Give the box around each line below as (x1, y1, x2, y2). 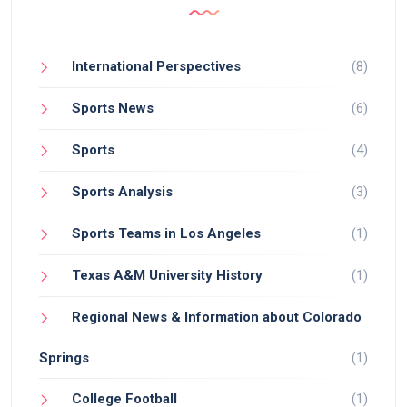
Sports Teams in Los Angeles (72, 224, 261, 242)
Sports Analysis (72, 183, 173, 200)
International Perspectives (72, 57, 241, 74)
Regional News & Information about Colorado (72, 308, 362, 325)
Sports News (72, 99, 154, 116)
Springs (39, 349, 89, 366)
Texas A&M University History (72, 266, 263, 283)
